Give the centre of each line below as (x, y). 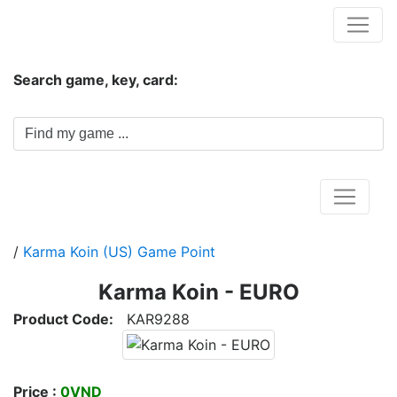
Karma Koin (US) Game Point (119, 252)
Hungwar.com (72, 24)
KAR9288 (152, 319)
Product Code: (63, 319)
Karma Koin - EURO (198, 292)
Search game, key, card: (96, 80)
